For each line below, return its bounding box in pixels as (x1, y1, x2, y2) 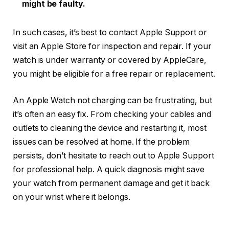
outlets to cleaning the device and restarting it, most (13, 123, 207, 133)
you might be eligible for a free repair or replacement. (13, 69, 215, 79)
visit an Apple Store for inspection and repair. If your (13, 41, 212, 52)
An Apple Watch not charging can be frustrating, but (13, 95, 212, 105)
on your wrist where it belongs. (13, 192, 130, 202)
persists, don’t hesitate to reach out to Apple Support (13, 150, 214, 161)
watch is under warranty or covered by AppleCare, (13, 55, 207, 65)
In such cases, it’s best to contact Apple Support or (13, 28, 207, 38)
